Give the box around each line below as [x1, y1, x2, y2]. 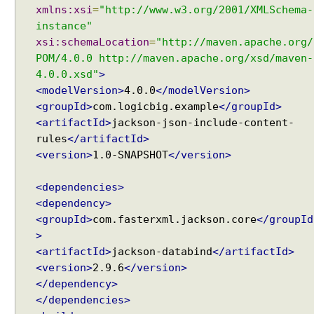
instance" [36, 20, 93, 32]
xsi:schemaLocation [36, 36, 149, 48]
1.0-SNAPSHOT [93, 149, 168, 161]
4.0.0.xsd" [36, 69, 99, 80]
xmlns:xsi [36, 4, 93, 15]
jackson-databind [111, 246, 212, 257]
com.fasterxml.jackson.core [93, 214, 257, 225]
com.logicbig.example [93, 101, 219, 112]
